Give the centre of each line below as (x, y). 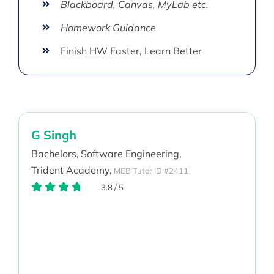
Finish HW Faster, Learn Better (131, 50)
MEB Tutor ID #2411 (151, 170)
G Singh (54, 135)
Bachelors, (55, 154)
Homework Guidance (109, 27)
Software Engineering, (131, 154)
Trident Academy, (71, 170)
